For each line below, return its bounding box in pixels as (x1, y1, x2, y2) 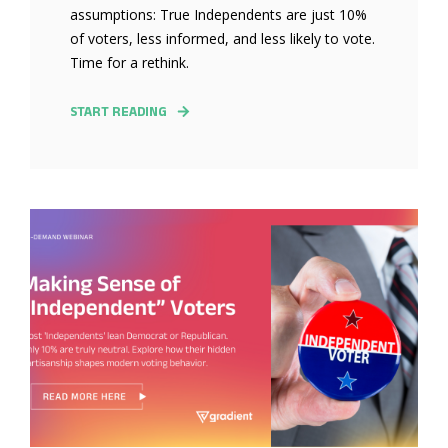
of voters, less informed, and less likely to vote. (70, 28, 375, 48)
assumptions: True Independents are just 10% (70, 4, 367, 24)
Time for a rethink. (70, 52, 189, 72)
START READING (70, 103, 167, 119)
